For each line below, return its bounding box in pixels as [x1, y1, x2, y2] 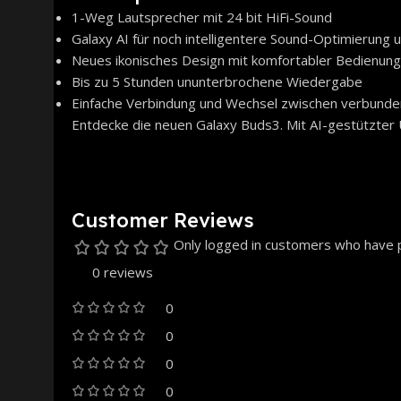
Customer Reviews [72, 207, 254, 233]
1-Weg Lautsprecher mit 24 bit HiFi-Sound [72, 7, 332, 26]
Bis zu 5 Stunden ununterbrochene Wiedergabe [72, 72, 363, 90]
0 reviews [92, 262, 153, 281]
